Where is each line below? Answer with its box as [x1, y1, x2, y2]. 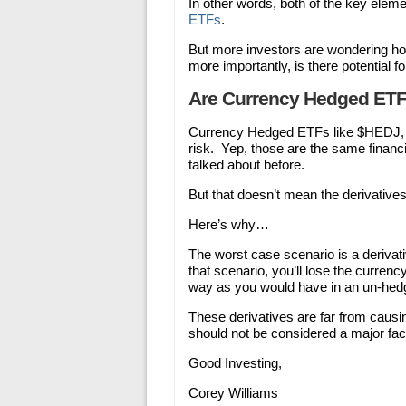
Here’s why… [188, 217, 269, 232]
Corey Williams [188, 385, 278, 401]
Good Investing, [188, 355, 282, 371]
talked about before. [188, 157, 304, 172]
